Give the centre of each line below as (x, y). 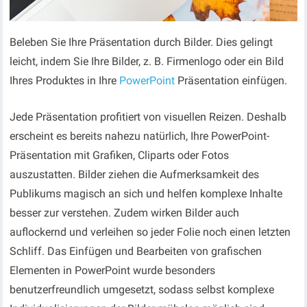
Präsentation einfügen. (231, 81)
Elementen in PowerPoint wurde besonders (113, 271)
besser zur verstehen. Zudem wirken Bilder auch (125, 213)
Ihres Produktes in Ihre (65, 81)
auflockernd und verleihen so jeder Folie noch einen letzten (150, 232)
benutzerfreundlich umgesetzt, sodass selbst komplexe (142, 290)
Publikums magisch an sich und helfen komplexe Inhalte (146, 194)
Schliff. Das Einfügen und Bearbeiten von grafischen (136, 251)
